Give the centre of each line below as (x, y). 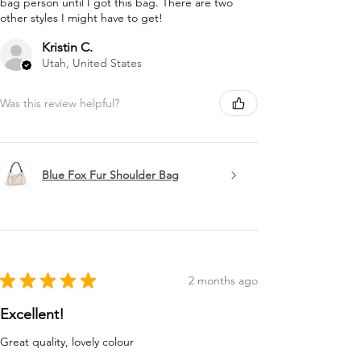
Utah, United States (92, 63)
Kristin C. (67, 48)
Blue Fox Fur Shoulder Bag (110, 174)
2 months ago (223, 280)
